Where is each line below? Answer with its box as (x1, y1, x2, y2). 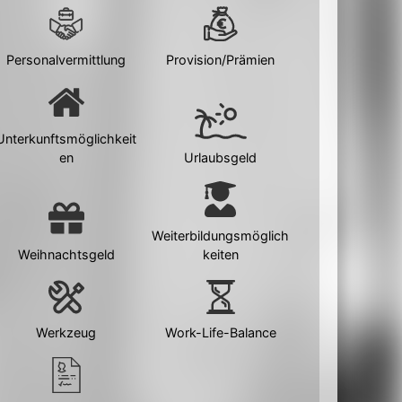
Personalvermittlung (6, 52, 127, 68)
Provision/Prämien (166, 52, 275, 68)
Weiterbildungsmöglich (152, 227, 290, 243)
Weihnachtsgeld (17, 246, 115, 262)
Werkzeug (36, 325, 97, 341)
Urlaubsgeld (184, 149, 258, 165)
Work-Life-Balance (164, 325, 276, 341)
